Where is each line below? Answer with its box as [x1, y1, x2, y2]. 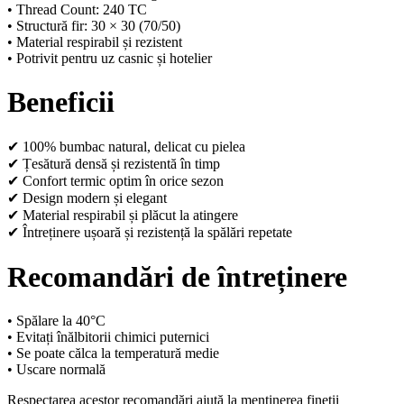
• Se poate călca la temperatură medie [7, 345, 219, 362]
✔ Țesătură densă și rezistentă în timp [7, 156, 220, 172]
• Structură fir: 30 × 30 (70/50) [7, 17, 180, 33]
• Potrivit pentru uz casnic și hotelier [7, 50, 212, 66]
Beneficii [7, 85, 115, 118]
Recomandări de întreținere [7, 260, 347, 293]
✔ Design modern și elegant [7, 190, 167, 207]
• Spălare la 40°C [7, 313, 106, 329]
